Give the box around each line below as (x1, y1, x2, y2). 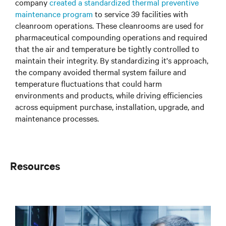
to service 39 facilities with (93, 8, 188, 20)
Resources (10, 158, 60, 173)
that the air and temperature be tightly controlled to (15, 43, 199, 54)
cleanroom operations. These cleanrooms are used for (15, 20, 204, 31)
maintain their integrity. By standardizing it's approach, (15, 54, 208, 66)
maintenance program (15, 8, 93, 20)
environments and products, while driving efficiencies (15, 89, 202, 101)
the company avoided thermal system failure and (15, 66, 186, 78)
